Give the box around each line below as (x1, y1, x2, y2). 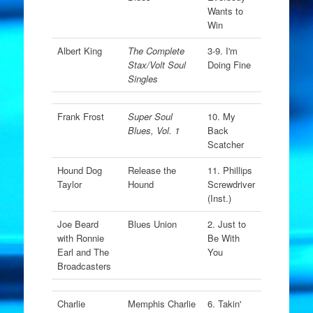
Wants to (207, 4, 243, 17)
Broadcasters (57, 259, 111, 272)
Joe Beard (57, 217, 99, 231)
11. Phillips (207, 163, 252, 177)
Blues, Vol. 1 (127, 124, 180, 137)
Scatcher (207, 138, 244, 151)
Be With (207, 231, 240, 245)
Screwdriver (207, 177, 255, 191)
